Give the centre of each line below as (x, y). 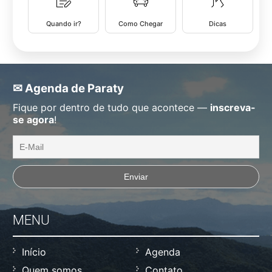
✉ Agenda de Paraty (68, 88)
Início (34, 252)
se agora (33, 119)
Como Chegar (141, 23)
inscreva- (233, 107)
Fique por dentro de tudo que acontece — (111, 107)
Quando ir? (63, 23)
